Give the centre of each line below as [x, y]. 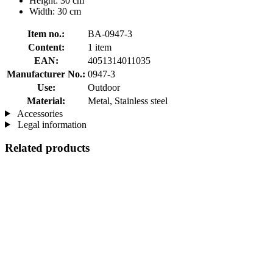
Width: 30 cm [55, 11]
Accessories [39, 113]
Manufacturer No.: [46, 74]
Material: [46, 101]
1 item [100, 47]
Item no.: [46, 34]
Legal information [51, 124]
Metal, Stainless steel [128, 101]
